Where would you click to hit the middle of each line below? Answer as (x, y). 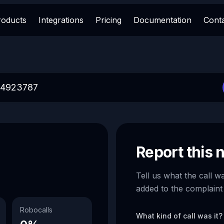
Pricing (108, 20)
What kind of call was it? (179, 216)
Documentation (162, 20)
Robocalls (36, 210)
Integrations (61, 20)
